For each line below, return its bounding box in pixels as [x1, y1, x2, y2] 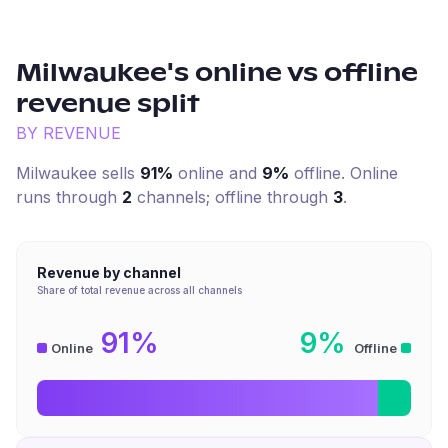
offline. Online [289, 163, 398, 183]
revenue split [16, 93, 200, 117]
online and [173, 163, 257, 183]
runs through [16, 187, 117, 207]
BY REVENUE [16, 123, 121, 143]
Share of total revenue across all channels [37, 284, 242, 296]
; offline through [206, 187, 328, 207]
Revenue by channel [37, 264, 181, 281]
